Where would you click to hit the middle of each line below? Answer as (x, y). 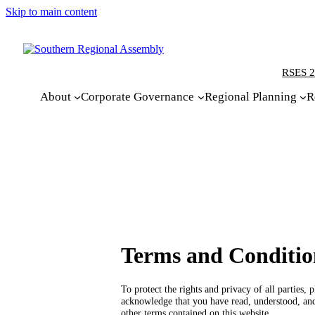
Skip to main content (51, 12)
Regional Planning (250, 97)
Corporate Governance (138, 97)
